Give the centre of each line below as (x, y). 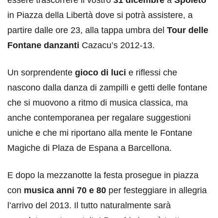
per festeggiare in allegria (156, 190)
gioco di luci (100, 72)
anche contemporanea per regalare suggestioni (99, 118)
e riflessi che (152, 72)
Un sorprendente (41, 72)
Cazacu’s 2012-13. (118, 45)
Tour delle (186, 30)
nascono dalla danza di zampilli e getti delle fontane (107, 87)
